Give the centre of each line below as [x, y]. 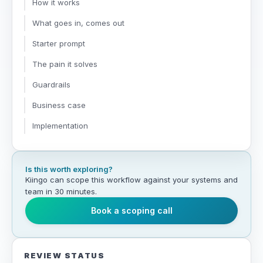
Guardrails [51, 84]
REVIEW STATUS [65, 255]
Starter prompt [59, 43]
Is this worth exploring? [69, 169]
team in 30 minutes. [61, 191]
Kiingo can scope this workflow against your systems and [131, 179]
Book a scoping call [131, 211]
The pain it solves [65, 64]
